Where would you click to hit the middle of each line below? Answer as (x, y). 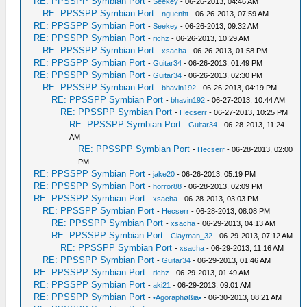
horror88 (168, 186)
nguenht (175, 13)
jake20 (164, 174)
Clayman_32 (192, 235)
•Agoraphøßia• (177, 297)
